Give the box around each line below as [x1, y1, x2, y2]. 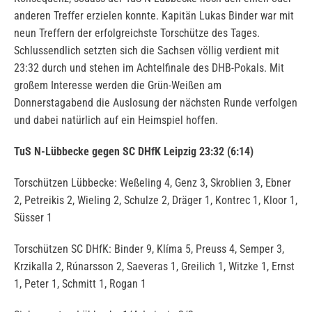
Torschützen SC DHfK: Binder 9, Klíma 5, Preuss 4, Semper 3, [14, 242, 284, 256]
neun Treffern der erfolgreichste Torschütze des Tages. [14, 26, 260, 40]
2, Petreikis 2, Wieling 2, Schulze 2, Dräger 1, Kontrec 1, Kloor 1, [14, 194, 297, 207]
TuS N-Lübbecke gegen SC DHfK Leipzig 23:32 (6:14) [14, 145, 253, 158]
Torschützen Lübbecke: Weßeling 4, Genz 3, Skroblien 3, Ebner [14, 176, 291, 189]
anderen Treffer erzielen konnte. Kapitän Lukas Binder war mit [14, 9, 294, 22]
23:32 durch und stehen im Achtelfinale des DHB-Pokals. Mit [14, 61, 284, 75]
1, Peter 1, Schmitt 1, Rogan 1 [14, 277, 146, 290]
